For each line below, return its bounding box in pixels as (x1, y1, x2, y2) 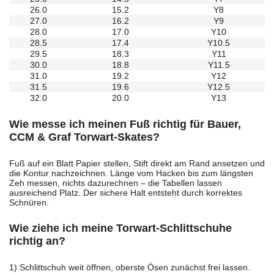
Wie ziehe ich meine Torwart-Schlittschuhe (9, 222, 232, 235)
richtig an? (9, 235, 65, 248)
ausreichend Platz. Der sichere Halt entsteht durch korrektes (9, 188, 242, 198)
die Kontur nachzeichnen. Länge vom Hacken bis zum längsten (9, 168, 253, 179)
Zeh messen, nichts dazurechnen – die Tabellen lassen (9, 178, 222, 188)
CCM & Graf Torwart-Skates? (9, 131, 160, 144)
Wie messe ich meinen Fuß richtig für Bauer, (9, 118, 241, 131)
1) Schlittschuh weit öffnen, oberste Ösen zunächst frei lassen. (9, 262, 250, 273)
